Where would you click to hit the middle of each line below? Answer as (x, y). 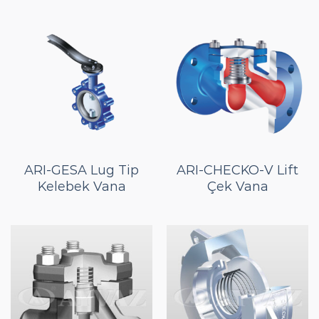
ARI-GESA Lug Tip (82, 171)
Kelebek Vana (82, 187)
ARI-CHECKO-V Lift (237, 171)
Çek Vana (237, 187)
